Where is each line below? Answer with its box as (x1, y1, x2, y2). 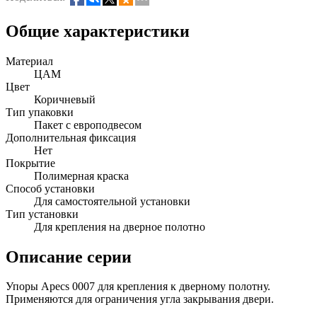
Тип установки (6, 207, 79, 220)
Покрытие (6, 156, 55, 169)
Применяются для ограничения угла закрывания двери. (6, 293, 274, 306)
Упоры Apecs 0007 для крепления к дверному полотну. (6, 280, 270, 293)
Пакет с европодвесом (34, 118, 142, 131)
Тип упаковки (6, 105, 74, 118)
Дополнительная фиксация (6, 131, 136, 144)
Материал (6, 54, 53, 67)
